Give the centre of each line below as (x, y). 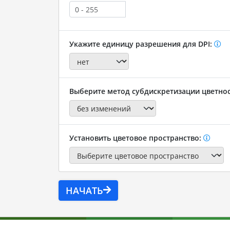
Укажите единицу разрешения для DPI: (141, 44)
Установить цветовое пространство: (136, 138)
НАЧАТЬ (84, 190)
